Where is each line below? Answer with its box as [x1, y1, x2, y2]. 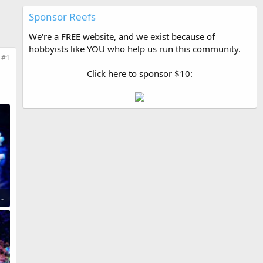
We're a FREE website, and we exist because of [29, 31, 215, 42]
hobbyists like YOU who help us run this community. [29, 43, 241, 55]
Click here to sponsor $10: [87, 68, 193, 79]
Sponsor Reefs [29, 10, 96, 23]
